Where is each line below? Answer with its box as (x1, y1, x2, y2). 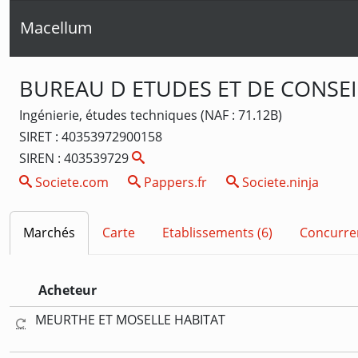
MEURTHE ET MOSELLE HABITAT (35, 310, 225, 328)
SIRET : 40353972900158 (19, 127, 162, 145)
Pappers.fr (141, 173, 207, 191)
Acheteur (38, 280, 97, 299)
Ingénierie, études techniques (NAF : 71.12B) (19, 105, 282, 124)
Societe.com (32, 173, 109, 191)
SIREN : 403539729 (19, 149, 132, 167)
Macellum (20, 17, 93, 39)
